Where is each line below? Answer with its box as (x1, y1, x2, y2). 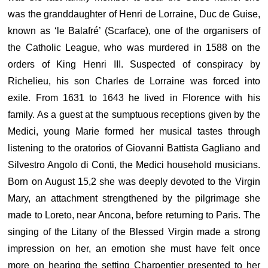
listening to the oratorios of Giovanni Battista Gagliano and (8, 143, 260, 153)
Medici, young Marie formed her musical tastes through (8, 126, 260, 136)
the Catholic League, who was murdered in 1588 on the (8, 42, 260, 53)
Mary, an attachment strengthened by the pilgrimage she (8, 193, 260, 203)
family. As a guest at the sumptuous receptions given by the (8, 109, 260, 120)
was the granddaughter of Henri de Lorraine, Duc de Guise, (8, 9, 260, 19)
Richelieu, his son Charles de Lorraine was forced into (8, 76, 260, 86)
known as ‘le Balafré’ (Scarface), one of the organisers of (8, 26, 260, 36)
